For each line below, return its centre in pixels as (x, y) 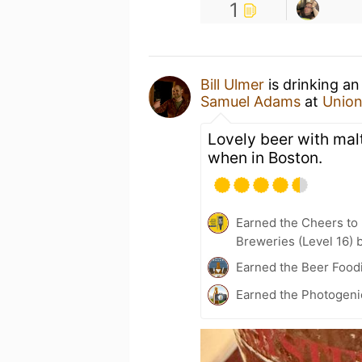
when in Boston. (265, 158)
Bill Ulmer (232, 84)
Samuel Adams (250, 101)
